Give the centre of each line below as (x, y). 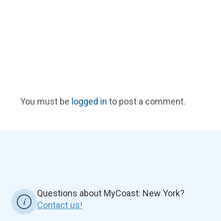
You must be (46, 101)
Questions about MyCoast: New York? (111, 193)
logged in (89, 101)
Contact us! (60, 205)
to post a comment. (146, 101)
